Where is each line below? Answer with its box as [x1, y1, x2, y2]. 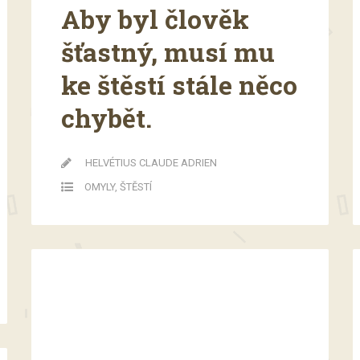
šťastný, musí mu [61, 34, 275, 69]
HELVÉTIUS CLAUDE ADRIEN [85, 156, 217, 169]
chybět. [61, 100, 152, 135]
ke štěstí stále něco [61, 67, 297, 102]
